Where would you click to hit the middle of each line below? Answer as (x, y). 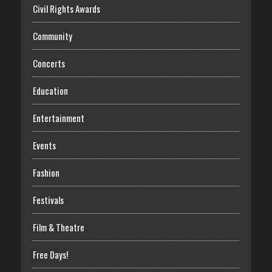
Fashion (46, 172)
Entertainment (58, 117)
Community (52, 36)
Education (50, 90)
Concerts (49, 63)
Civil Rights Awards (66, 8)
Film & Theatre (58, 227)
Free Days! (50, 254)
